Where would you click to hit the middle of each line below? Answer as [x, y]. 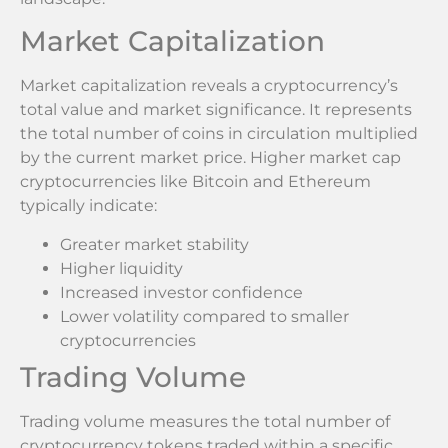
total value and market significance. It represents [216, 110]
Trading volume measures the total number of [205, 421]
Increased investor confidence [181, 292]
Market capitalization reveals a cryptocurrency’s [209, 86]
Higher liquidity [121, 268]
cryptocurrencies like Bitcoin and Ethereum [195, 182]
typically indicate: [88, 206]
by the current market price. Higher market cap [210, 158]
